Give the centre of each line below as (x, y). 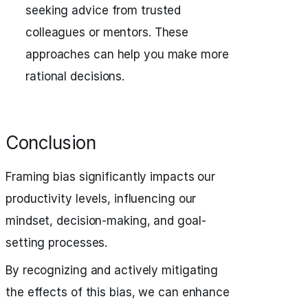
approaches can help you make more (127, 54)
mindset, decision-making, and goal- (106, 221)
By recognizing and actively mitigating (112, 270)
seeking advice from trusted (103, 10)
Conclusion (51, 143)
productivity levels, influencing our (101, 199)
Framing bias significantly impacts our (111, 177)
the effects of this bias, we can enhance (118, 292)
